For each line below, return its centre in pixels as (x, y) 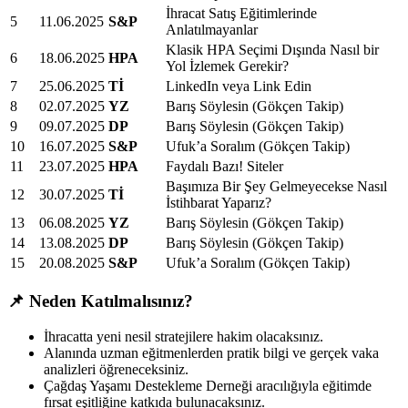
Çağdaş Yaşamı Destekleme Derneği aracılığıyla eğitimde (208, 385)
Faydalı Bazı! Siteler (224, 167)
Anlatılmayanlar (212, 30)
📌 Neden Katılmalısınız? (100, 301)
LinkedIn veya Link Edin (239, 87)
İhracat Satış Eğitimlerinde (241, 14)
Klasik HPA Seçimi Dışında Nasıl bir (272, 50)
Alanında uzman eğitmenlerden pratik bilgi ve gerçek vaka (211, 352)
